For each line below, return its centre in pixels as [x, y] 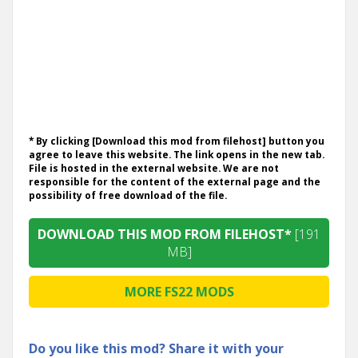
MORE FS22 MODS [179, 291]
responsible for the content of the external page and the [175, 181]
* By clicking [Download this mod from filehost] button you [177, 140]
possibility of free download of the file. [128, 195]
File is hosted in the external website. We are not [154, 167]
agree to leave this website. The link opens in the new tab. [177, 154]
